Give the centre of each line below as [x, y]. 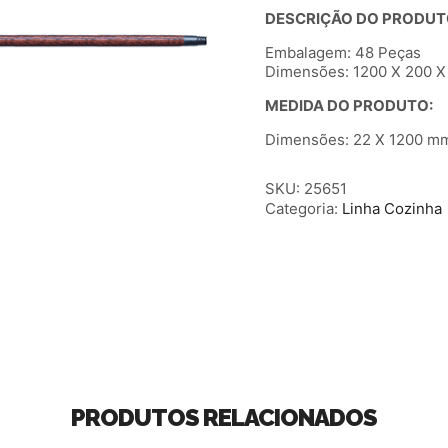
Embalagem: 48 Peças [343, 52]
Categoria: [304, 208]
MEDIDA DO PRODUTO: [349, 105]
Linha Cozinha [392, 208]
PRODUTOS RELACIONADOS [224, 417]
